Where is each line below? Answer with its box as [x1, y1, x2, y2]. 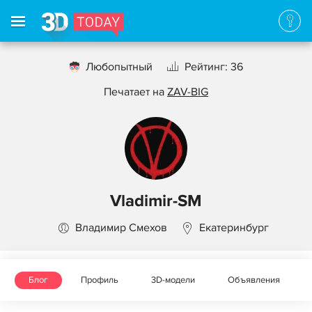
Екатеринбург [199, 221, 269, 235]
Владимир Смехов [75, 221, 167, 235]
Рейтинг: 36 [185, 60, 243, 74]
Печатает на [104, 85, 167, 99]
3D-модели [151, 274, 195, 286]
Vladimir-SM [110, 191, 202, 211]
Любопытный [86, 60, 153, 74]
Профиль [81, 274, 118, 286]
